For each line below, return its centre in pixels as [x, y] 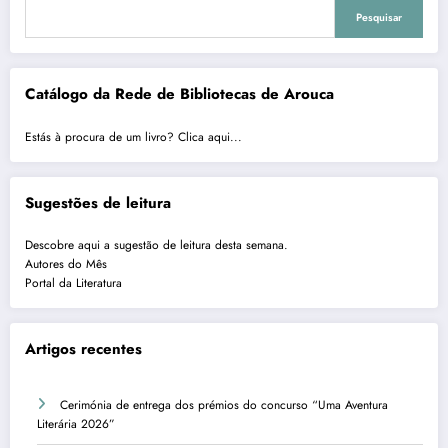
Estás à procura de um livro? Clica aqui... [133, 136]
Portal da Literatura [73, 283]
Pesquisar [379, 18]
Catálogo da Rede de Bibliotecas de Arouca [179, 94]
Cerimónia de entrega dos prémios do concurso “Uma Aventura [224, 404]
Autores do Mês [66, 264]
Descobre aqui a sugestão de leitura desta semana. [156, 245]
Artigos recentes [83, 349]
